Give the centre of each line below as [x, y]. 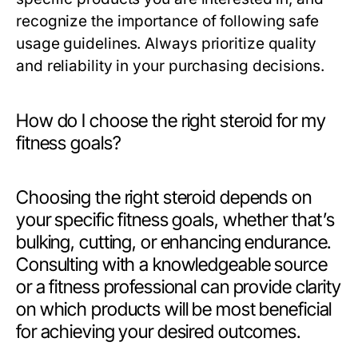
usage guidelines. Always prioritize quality [166, 44]
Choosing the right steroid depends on [164, 197]
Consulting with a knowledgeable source [172, 265]
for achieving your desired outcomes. [158, 332]
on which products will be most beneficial [174, 309]
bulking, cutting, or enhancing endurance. [174, 242]
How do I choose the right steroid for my [171, 121]
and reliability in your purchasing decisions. [170, 66]
